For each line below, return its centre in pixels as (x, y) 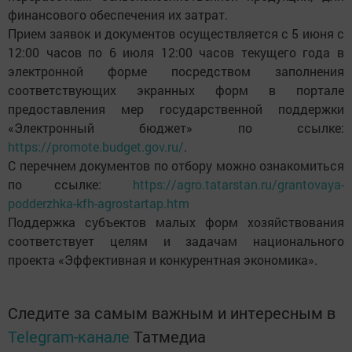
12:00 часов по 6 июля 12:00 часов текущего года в (176, 52)
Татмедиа (170, 336)
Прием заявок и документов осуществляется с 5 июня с (176, 33)
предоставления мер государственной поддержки (176, 109)
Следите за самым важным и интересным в (172, 313)
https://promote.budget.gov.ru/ (96, 147)
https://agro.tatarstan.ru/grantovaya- (238, 184)
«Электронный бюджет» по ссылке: (176, 128)
